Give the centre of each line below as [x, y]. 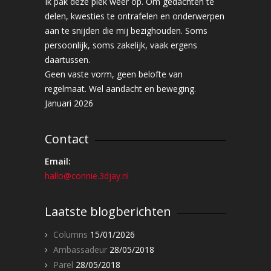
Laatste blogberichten [108, 211]
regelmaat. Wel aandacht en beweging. [120, 89]
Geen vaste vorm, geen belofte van [114, 74]
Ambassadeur [80, 250]
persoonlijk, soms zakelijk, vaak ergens [121, 45]
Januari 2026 [69, 103]
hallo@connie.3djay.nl [87, 176]
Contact [67, 139]
